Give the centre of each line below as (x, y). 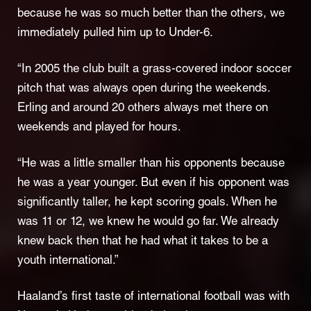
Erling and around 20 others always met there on (143, 109)
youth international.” (68, 262)
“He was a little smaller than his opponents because (151, 165)
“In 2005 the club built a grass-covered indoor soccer (154, 70)
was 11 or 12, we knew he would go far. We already (148, 223)
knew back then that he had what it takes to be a (143, 242)
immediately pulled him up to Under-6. (115, 34)
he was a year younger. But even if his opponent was (153, 184)
